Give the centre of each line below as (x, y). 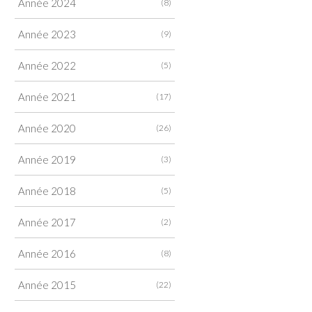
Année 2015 (47, 284)
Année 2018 (47, 190)
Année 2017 (47, 222)
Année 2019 (47, 159)
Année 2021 (47, 96)
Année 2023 (47, 34)
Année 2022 (47, 65)
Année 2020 (47, 128)
